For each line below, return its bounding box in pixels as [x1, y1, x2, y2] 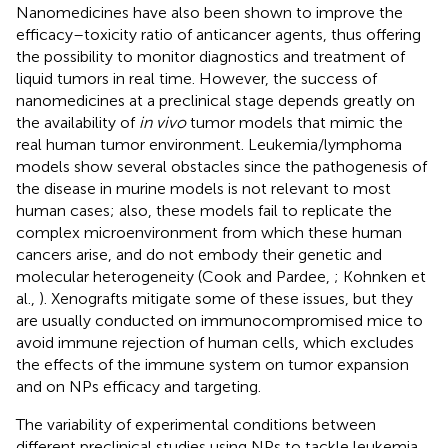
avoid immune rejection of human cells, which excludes [16, 332, 414, 352]
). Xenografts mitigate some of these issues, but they [39, 288, 413, 308]
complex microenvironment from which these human [16, 222, 402, 242]
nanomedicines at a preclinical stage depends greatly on [16, 90, 415, 110]
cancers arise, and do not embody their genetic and [16, 244, 382, 264]
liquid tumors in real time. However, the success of [16, 68, 377, 88]
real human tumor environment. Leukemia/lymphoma [16, 134, 402, 154]
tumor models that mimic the [186, 112, 403, 132]
